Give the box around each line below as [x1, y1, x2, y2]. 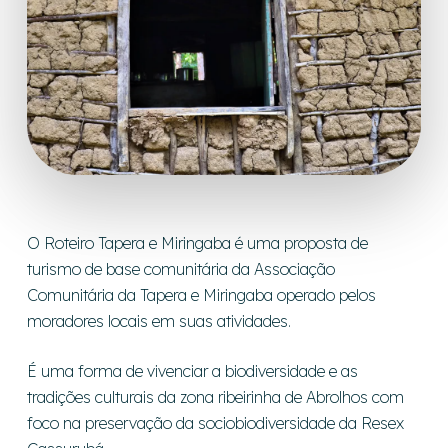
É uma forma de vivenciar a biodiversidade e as [26, 361, 358, 382]
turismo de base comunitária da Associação [26, 259, 335, 280]
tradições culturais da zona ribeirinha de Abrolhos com [26, 387, 404, 408]
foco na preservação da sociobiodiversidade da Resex [26, 413, 404, 434]
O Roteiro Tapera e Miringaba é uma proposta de [26, 233, 368, 254]
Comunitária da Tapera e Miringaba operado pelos [26, 285, 376, 306]
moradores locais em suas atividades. [26, 311, 291, 332]
